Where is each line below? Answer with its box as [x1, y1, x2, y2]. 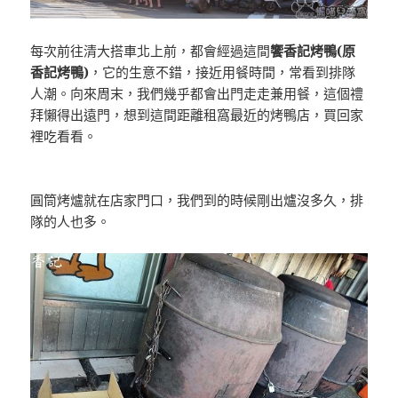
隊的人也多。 [30, 211, 111, 230]
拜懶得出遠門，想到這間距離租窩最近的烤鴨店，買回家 [30, 105, 364, 123]
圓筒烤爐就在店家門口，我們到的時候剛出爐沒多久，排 [30, 190, 364, 209]
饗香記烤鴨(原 [270, 41, 356, 60]
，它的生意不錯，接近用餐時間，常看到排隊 [89, 62, 356, 81]
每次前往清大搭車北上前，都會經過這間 [30, 41, 271, 60]
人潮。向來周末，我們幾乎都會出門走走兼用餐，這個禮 [30, 84, 364, 102]
